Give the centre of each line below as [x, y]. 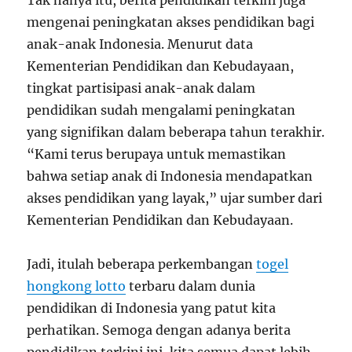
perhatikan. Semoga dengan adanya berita [159, 330]
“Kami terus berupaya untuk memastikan [157, 154]
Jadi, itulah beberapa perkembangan [142, 264]
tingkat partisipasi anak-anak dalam [141, 88]
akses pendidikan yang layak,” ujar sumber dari [175, 198]
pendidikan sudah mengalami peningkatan [161, 110]
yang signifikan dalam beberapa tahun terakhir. [176, 132]
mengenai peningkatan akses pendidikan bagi [171, 22]
